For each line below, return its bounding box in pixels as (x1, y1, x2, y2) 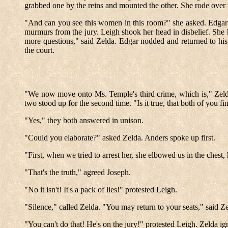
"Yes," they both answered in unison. (24, 116, 144, 125)
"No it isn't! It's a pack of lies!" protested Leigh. (24, 185, 177, 194)
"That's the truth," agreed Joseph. (24, 168, 131, 177)
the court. (24, 46, 54, 54)
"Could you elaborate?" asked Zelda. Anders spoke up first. (24, 133, 215, 142)
